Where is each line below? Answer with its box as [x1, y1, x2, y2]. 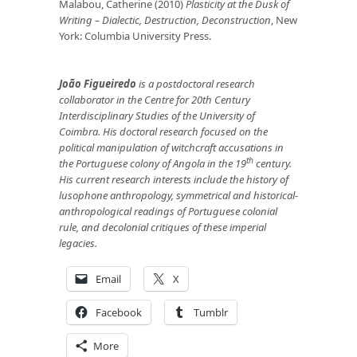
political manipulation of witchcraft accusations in [59, 139, 284, 155]
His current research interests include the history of [59, 171, 288, 186]
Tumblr [194, 304, 228, 320]
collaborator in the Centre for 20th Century [59, 92, 250, 107]
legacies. [59, 235, 107, 250]
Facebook [96, 304, 142, 320]
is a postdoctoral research [136, 76, 255, 91]
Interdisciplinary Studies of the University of [59, 108, 255, 123]
